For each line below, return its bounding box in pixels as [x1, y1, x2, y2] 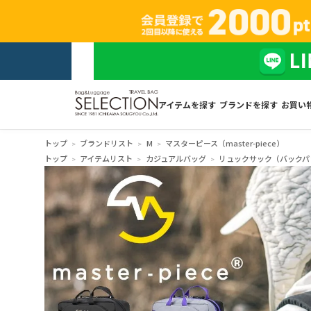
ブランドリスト [80, 137, 134, 149]
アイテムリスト [80, 152, 133, 164]
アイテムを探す [158, 98, 216, 110]
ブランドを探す [219, 98, 278, 110]
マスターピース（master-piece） [165, 137, 284, 149]
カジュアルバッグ [145, 152, 206, 164]
